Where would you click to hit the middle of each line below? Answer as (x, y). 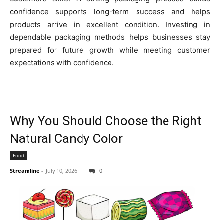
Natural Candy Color (66, 139)
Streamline (25, 171)
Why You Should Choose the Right (106, 121)
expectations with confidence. (62, 63)
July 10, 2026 (61, 171)
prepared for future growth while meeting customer (110, 50)
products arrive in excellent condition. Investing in (110, 25)
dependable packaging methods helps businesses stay (110, 37)
